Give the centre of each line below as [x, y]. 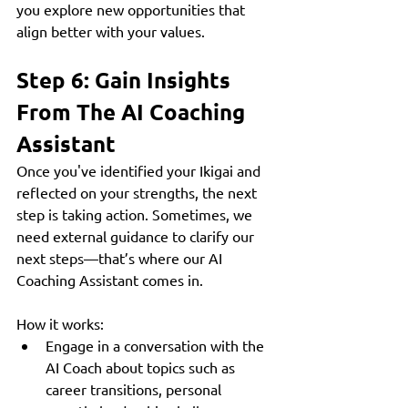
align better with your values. [111, 31]
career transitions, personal [135, 389]
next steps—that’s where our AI [121, 258]
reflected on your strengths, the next [138, 193]
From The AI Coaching [133, 112]
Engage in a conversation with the [157, 346]
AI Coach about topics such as [142, 367]
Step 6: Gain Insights [126, 80]
